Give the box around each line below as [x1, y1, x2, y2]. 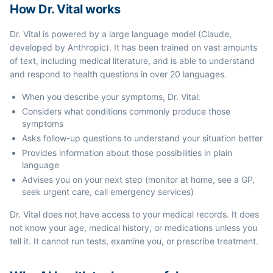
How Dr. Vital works [10, 2, 121, 16]
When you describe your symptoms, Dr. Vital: [22, 91, 200, 102]
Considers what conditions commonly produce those [22, 106, 230, 116]
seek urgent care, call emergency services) [22, 186, 194, 197]
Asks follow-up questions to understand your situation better [22, 133, 263, 143]
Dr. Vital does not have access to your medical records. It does [10, 209, 259, 219]
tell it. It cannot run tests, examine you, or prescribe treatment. [10, 236, 258, 246]
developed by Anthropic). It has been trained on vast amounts [10, 42, 257, 52]
